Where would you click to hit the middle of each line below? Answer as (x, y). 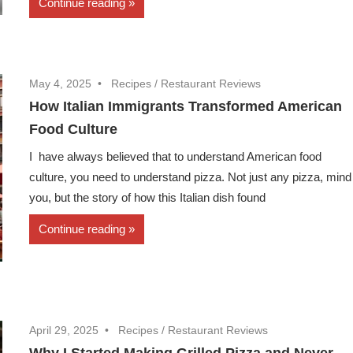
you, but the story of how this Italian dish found (148, 198)
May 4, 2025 (61, 84)
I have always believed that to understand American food (176, 157)
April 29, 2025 (64, 330)
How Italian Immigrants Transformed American (186, 107)
